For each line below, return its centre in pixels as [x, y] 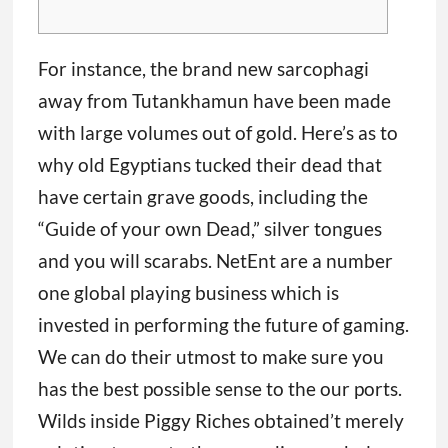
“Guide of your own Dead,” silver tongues [209, 229]
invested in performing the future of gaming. [223, 325]
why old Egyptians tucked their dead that [209, 165]
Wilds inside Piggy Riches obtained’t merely [220, 421]
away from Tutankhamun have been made [214, 101]
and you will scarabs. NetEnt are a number [215, 261]
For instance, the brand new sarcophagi [203, 69]
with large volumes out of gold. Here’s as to [217, 133]
